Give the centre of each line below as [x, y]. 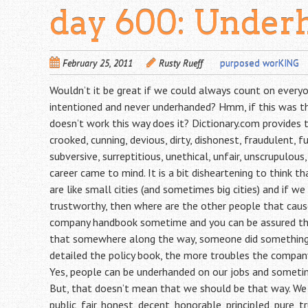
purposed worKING [260, 63]
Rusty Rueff [181, 63]
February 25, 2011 [98, 63]
